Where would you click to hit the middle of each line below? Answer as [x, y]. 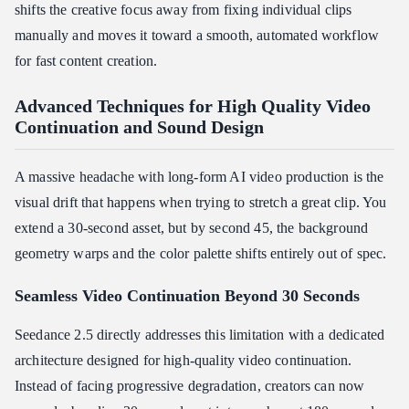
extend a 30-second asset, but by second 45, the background [192, 228]
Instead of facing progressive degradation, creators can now [190, 386]
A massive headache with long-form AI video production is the [199, 177]
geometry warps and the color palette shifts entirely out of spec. [201, 254]
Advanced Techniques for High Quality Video [193, 106]
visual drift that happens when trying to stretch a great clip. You [201, 203]
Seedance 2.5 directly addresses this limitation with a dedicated [200, 335]
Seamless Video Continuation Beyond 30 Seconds [187, 296]
